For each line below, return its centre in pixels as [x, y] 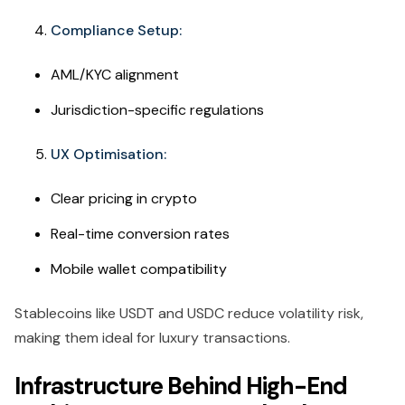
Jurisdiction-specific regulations [157, 109]
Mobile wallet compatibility [139, 268]
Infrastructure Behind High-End [181, 386]
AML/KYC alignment [115, 74]
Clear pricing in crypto [124, 198]
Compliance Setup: [116, 30]
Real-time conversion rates [140, 233]
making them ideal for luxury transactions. [152, 337]
